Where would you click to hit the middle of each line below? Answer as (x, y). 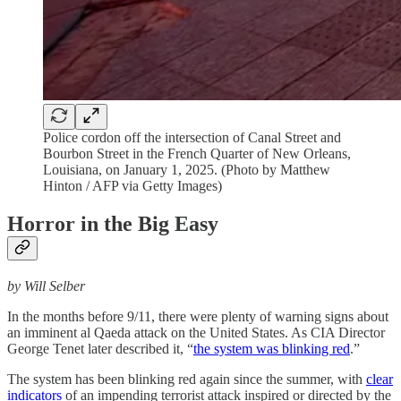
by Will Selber (46, 286)
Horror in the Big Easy (113, 223)
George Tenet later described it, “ (100, 348)
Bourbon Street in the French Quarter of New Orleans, (197, 154)
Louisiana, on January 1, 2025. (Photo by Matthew (187, 170)
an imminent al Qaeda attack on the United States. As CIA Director (196, 332)
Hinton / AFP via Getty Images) (132, 186)
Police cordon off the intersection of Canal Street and (192, 137)
